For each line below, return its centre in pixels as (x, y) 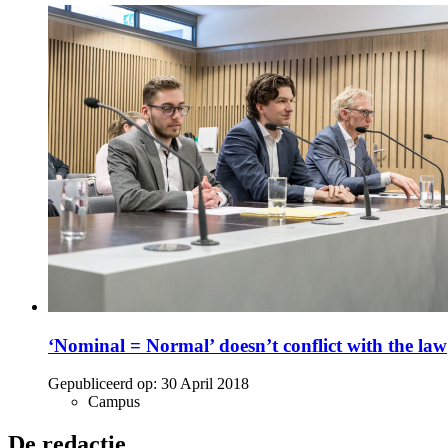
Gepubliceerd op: (102, 384)
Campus (114, 402)
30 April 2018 (205, 384)
